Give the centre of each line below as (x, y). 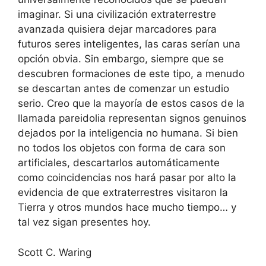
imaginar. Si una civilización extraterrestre (117, 15)
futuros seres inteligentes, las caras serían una (129, 44)
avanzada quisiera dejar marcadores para (117, 29)
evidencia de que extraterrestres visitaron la (123, 193)
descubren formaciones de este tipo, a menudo (131, 74)
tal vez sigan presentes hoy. (84, 222)
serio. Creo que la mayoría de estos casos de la (131, 104)
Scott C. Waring (55, 252)
